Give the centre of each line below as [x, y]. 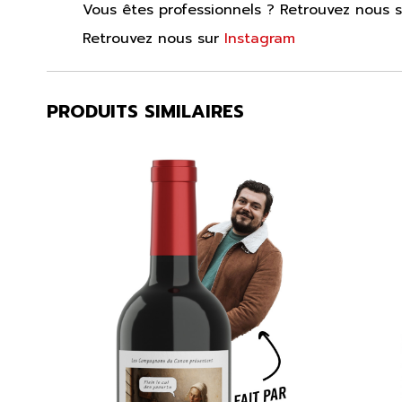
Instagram [260, 38]
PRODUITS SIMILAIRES [145, 111]
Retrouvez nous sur [153, 38]
